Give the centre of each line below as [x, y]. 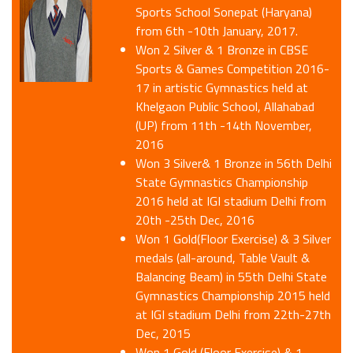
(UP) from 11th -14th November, [224, 126]
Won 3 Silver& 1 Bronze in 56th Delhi [234, 163]
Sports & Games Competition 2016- [233, 69]
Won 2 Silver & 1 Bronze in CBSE [222, 50]
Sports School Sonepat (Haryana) [224, 12]
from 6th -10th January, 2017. [217, 31]
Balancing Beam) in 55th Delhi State [232, 277]
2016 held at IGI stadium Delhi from [231, 201]
